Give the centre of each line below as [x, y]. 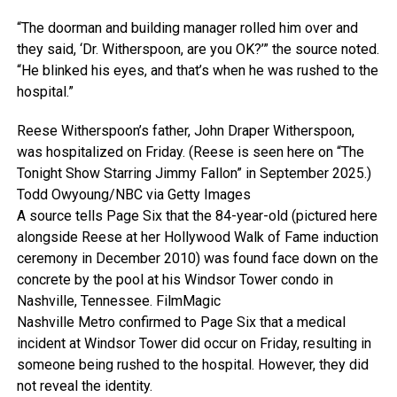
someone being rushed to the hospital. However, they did [192, 365]
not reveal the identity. [84, 386]
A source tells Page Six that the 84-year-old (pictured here [197, 216]
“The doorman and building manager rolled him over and [187, 28]
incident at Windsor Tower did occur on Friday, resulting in [194, 344]
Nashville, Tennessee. [86, 301]
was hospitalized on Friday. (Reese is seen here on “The [190, 152]
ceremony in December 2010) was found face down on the [197, 259]
